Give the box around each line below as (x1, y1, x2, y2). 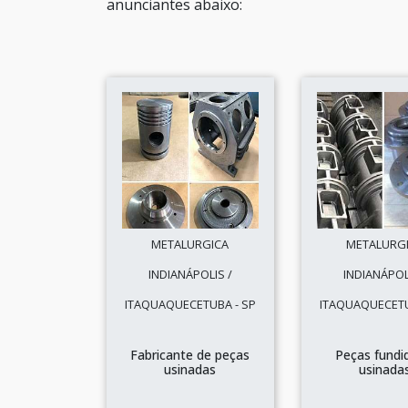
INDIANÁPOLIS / (148, 266, 232, 282)
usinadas (164, 361, 217, 378)
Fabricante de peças (130, 346, 250, 363)
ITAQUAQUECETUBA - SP (124, 296, 256, 312)
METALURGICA (151, 236, 229, 252)
